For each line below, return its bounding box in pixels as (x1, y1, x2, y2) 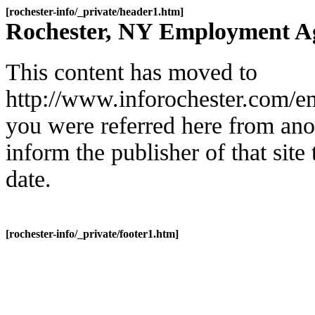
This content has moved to (6, 58, 257, 85)
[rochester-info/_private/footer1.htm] (6, 228, 179, 240)
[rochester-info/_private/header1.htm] (6, 6, 184, 18)
